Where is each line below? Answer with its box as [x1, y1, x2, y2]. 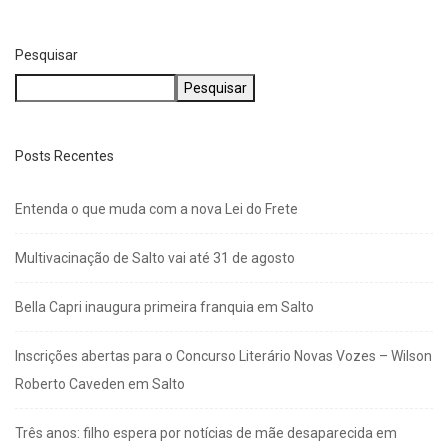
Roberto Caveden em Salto [15, 375, 185, 392]
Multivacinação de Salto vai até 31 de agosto [15, 249, 295, 266]
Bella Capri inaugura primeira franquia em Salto [15, 298, 314, 315]
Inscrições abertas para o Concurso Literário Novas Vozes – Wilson [15, 347, 432, 364]
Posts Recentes [15, 147, 114, 164]
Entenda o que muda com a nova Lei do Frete [15, 200, 298, 217]
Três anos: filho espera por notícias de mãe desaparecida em [15, 424, 397, 441]
